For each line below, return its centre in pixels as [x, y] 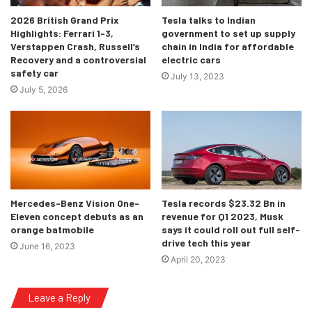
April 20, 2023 [198, 260]
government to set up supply [228, 33]
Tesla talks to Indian [209, 19]
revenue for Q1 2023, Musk [223, 217]
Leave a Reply [59, 298]
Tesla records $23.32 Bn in [224, 203]
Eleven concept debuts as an [77, 217]
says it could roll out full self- [231, 230]
